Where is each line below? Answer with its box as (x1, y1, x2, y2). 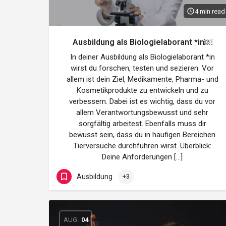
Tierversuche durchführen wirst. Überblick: (73, 141, 211, 150)
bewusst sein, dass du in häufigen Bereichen (69, 130, 215, 139)
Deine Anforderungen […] (102, 152, 183, 161)
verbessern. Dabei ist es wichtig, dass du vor (69, 97, 215, 106)
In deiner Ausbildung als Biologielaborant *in (70, 52, 215, 62)
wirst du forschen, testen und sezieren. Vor (71, 64, 214, 73)
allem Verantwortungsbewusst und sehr (76, 108, 208, 117)
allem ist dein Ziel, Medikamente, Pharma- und (66, 75, 218, 84)
